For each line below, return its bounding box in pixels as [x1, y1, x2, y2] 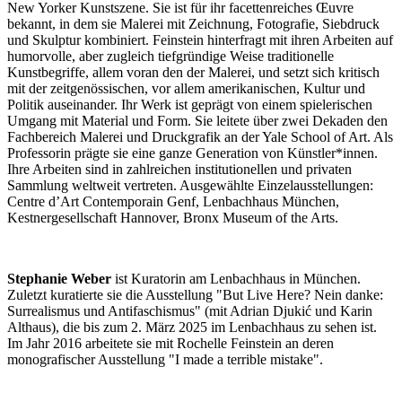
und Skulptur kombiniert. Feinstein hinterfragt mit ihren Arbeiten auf [7, 32, 393, 48]
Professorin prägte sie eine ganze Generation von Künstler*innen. [7, 145, 378, 162]
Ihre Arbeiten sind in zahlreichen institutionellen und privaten [7, 162, 352, 178]
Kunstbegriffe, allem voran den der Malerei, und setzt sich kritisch [7, 65, 380, 81]
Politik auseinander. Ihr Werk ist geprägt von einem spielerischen [7, 97, 372, 113]
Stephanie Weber [7, 271, 111, 287]
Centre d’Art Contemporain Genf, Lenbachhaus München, [7, 194, 339, 210]
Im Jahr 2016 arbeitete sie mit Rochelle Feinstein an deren [7, 336, 334, 352]
